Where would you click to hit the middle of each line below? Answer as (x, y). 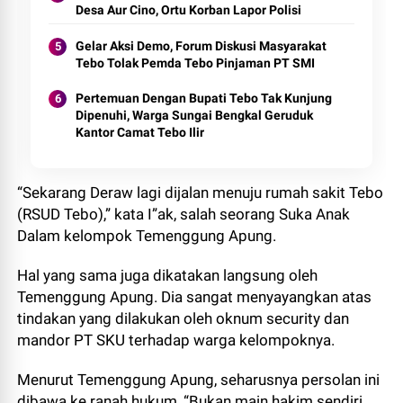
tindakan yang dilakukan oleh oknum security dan (184, 318)
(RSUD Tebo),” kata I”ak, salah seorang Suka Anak (184, 214)
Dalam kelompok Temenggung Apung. (147, 236)
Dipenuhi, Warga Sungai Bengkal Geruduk (195, 115)
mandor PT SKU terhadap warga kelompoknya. (176, 340)
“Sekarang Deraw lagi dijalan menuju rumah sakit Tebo (201, 193)
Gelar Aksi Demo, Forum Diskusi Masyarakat (201, 46)
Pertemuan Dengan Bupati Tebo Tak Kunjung (204, 98)
